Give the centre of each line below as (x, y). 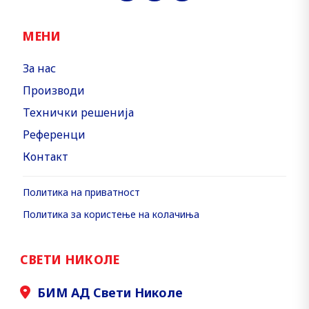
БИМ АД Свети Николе (110, 292)
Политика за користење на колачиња (111, 214)
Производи (54, 90)
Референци (54, 134)
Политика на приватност (81, 192)
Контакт (46, 157)
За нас (39, 68)
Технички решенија (78, 112)
